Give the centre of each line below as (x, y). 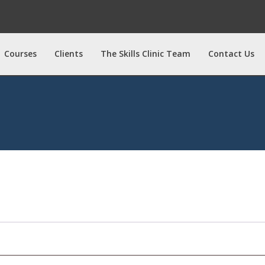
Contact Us (231, 54)
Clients (69, 54)
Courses (20, 54)
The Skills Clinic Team (146, 54)
